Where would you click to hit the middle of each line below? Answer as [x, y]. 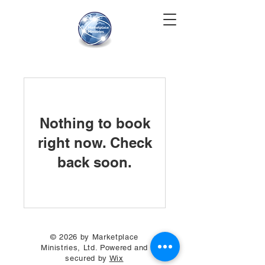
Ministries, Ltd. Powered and [94, 247]
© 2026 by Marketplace [94, 237]
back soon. [95, 162]
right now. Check [95, 142]
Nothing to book [95, 123]
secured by [87, 258]
